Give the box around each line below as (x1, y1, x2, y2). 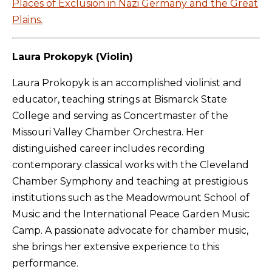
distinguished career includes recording (12, 142, 205, 154)
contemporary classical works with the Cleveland (12, 158, 249, 171)
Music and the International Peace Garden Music (12, 208, 250, 220)
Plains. (12, 13, 42, 25)
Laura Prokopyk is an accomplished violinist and (12, 76, 242, 89)
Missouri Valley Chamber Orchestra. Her (12, 126, 204, 138)
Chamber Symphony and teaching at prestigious (12, 175, 248, 187)
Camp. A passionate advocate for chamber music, (12, 224, 248, 236)
